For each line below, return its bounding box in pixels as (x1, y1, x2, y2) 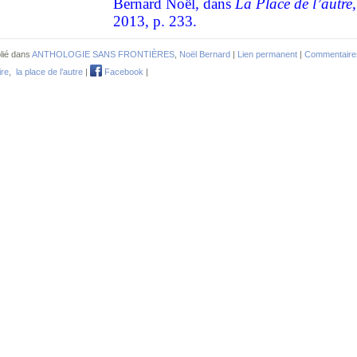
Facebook (102, 66, 143, 76)
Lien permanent (237, 49, 297, 59)
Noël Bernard (179, 49, 230, 59)
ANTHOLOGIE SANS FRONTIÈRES (32, 49, 175, 59)
